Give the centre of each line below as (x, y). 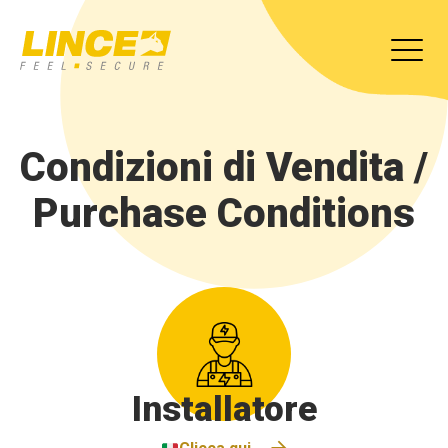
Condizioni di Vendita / (224, 167)
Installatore (224, 409)
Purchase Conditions (224, 213)
